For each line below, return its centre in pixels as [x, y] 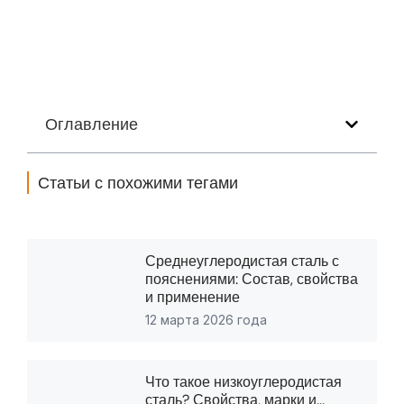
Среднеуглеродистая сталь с [243, 261]
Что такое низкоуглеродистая [244, 381]
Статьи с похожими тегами [138, 183]
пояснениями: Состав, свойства [252, 279]
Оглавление [92, 124]
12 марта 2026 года [207, 319]
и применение [193, 297]
